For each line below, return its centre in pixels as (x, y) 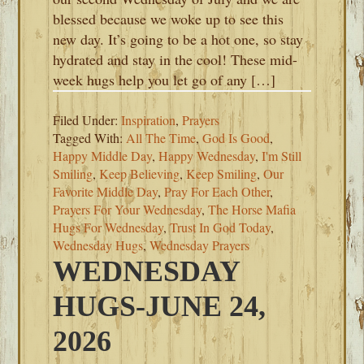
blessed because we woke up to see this (169, 19)
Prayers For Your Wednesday (128, 209)
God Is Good (236, 138)
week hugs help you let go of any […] (165, 80)
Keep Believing (140, 173)
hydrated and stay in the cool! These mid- (175, 59)
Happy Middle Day (103, 156)
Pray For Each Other (217, 191)
